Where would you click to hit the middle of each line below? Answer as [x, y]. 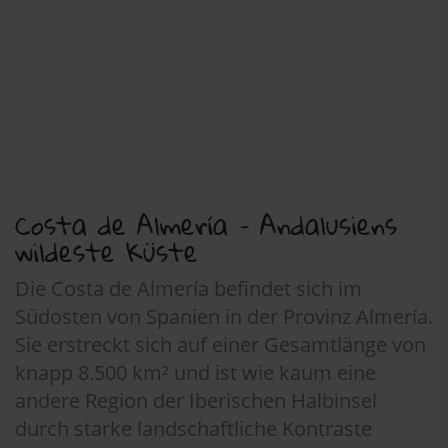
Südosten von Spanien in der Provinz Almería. [224, 316]
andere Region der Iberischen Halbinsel [196, 400]
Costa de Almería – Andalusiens [206, 224]
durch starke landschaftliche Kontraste [193, 428]
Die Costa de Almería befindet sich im [188, 288]
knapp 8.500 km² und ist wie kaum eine [195, 372]
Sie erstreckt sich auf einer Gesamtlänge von [220, 344]
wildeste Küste [106, 251]
